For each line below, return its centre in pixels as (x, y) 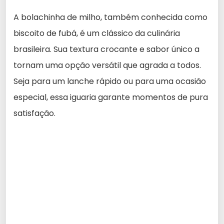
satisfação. (34, 113)
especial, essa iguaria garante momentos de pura (111, 97)
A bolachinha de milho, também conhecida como (110, 17)
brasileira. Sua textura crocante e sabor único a (106, 49)
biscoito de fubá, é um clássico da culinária (97, 33)
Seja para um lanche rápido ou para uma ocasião (110, 81)
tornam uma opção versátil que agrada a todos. (107, 65)
